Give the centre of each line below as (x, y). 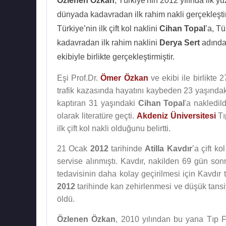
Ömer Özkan (124, 78)
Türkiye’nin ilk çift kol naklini (108, 29)
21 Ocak (74, 149)
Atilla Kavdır (168, 149)
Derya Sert (180, 43)
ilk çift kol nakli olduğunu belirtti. (114, 128)
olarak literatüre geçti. (97, 116)
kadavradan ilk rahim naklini (108, 43)
